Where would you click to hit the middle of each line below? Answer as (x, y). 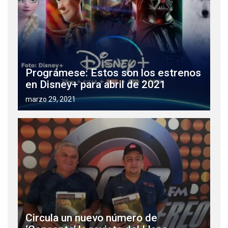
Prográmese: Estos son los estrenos (113, 73)
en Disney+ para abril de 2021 (96, 85)
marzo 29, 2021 (51, 99)
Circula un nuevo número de (91, 218)
